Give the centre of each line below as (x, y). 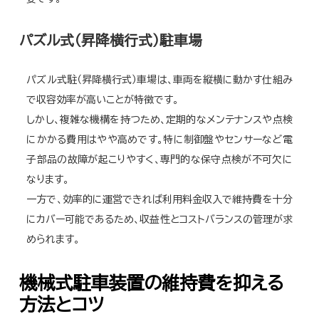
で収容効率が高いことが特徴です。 (103, 99)
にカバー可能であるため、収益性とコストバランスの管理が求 (159, 219)
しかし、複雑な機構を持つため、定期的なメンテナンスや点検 (159, 119)
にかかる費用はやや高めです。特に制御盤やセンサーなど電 (159, 139)
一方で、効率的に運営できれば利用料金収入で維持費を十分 (159, 199)
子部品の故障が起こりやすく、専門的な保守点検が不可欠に (159, 159)
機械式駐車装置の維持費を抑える (152, 283)
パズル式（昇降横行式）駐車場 (111, 40)
